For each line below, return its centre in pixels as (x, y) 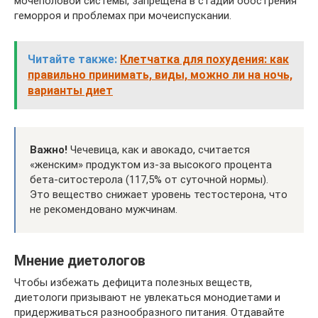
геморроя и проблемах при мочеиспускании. (123, 15)
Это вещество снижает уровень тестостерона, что (159, 194)
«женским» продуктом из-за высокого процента (151, 164)
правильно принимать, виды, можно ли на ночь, (160, 75)
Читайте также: (72, 59)
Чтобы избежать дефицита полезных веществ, (133, 282)
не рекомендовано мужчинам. (104, 209)
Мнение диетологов (80, 261)
